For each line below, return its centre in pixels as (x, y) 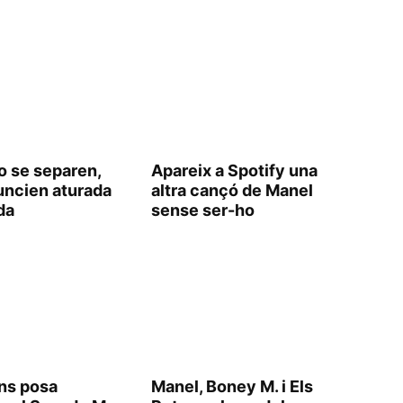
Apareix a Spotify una (234, 170)
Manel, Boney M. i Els (232, 386)
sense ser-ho (203, 210)
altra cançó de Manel (232, 190)
